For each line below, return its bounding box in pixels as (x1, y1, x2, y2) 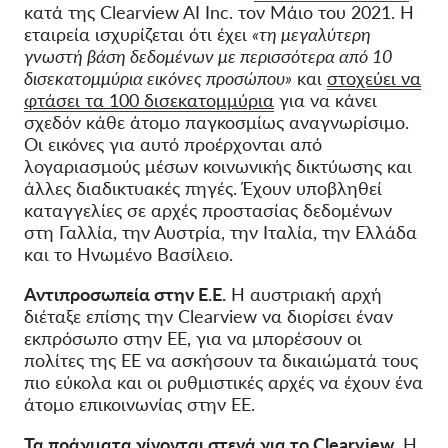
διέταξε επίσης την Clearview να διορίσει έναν (24, 305, 393, 328)
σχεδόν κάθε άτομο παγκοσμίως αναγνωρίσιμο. (24, 111, 409, 134)
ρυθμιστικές (167, 371, 263, 394)
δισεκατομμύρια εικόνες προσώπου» (24, 67, 292, 90)
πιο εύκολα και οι (24, 371, 162, 394)
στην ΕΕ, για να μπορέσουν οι (123, 327, 362, 350)
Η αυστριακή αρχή (231, 283, 382, 306)
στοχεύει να (327, 67, 421, 90)
